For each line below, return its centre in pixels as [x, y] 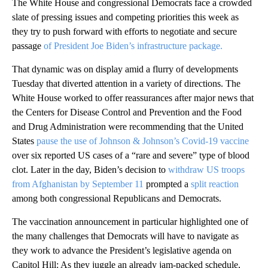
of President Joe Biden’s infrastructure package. [133, 46]
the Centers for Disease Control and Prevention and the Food [127, 112]
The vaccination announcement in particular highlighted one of [130, 222]
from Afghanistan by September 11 [78, 184]
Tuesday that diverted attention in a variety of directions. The [126, 84]
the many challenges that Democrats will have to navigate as [125, 236]
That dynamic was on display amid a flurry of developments [125, 69]
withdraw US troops [206, 170]
